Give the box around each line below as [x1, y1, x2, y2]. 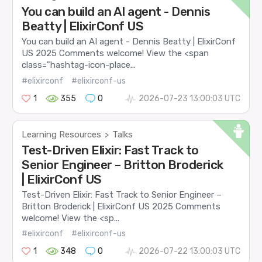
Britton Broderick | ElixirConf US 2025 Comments [22, 201, 221, 212]
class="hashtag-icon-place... [22, 60, 136, 71]
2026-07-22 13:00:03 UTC [138, 246, 240, 257]
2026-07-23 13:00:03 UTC [138, 93, 240, 104]
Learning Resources [22, 129, 102, 140]
